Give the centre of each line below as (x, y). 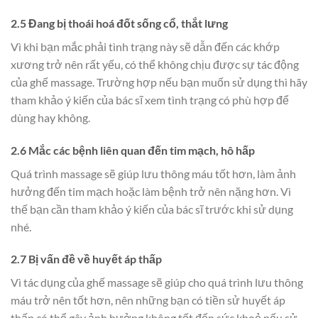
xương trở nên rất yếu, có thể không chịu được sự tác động (155, 64)
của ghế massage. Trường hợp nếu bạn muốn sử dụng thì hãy (159, 82)
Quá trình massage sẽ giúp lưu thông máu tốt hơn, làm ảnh (153, 173)
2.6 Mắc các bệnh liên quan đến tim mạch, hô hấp (133, 150)
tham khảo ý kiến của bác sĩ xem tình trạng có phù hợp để (150, 99)
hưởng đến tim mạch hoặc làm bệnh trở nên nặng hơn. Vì (151, 191)
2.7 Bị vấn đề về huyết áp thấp (86, 259)
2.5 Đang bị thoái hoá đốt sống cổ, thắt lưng (119, 23)
